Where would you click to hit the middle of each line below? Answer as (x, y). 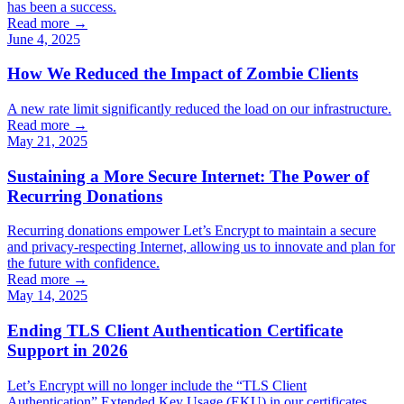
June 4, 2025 (44, 39)
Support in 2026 (68, 351)
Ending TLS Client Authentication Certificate (175, 331)
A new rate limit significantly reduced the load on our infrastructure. (199, 109)
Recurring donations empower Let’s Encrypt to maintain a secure (192, 231)
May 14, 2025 (47, 296)
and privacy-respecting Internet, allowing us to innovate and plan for (201, 247)
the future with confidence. (83, 263)
